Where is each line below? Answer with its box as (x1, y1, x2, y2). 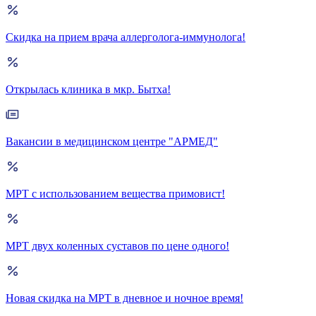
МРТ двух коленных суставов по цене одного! (6, 240, 229, 252)
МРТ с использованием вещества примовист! (6, 188, 225, 200)
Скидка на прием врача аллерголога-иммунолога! (6, 31, 245, 43)
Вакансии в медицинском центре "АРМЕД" (6, 135, 218, 147)
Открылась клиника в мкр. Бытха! (6, 83, 171, 95)
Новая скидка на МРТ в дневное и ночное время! (6, 292, 243, 304)
